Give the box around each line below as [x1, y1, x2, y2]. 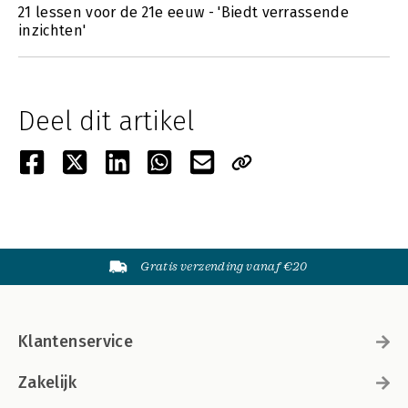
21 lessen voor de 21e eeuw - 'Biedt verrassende [18, 4, 350, 21]
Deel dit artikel [18, 105, 194, 138]
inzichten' [18, 22, 87, 39]
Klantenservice [18, 331, 134, 352]
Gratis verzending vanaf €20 [140, 260, 308, 273]
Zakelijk [18, 372, 76, 393]
